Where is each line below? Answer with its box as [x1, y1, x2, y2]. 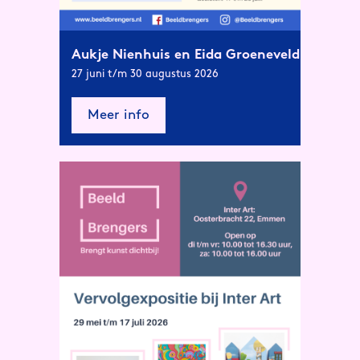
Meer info [88, 108, 149, 122]
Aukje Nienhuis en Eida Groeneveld [72, 47, 300, 62]
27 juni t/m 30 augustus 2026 [72, 68, 219, 80]
